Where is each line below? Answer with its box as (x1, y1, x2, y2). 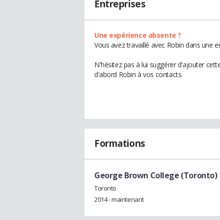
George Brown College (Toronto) (94, 170, 218, 181)
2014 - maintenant (94, 194, 144, 204)
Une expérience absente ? (94, 30, 181, 40)
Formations (94, 137, 145, 150)
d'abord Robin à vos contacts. (94, 70, 183, 79)
